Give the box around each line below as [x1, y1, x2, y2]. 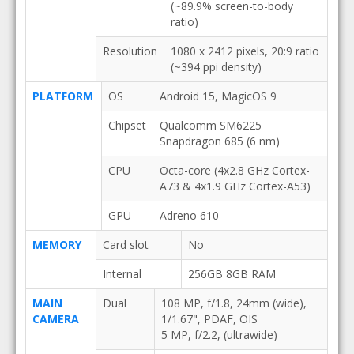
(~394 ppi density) [170, 59, 262, 74]
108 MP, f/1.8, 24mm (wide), [160, 296, 307, 311]
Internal [102, 266, 141, 281]
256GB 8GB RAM [187, 266, 276, 281]
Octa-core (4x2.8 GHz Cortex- [159, 163, 310, 178]
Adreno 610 [159, 208, 219, 223]
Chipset [107, 118, 146, 133]
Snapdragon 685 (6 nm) [159, 134, 280, 149]
